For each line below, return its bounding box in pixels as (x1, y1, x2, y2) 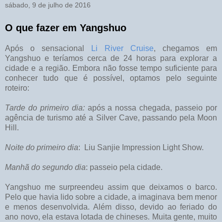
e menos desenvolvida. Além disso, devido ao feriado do (5, 202, 217, 211)
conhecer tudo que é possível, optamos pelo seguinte (5, 73, 217, 82)
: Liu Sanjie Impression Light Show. (78, 143, 204, 152)
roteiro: (5, 83, 29, 92)
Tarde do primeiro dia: (5, 103, 85, 112)
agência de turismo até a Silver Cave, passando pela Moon (5, 113, 217, 122)
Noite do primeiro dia (5, 143, 78, 152)
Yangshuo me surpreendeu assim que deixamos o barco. (5, 182, 217, 191)
